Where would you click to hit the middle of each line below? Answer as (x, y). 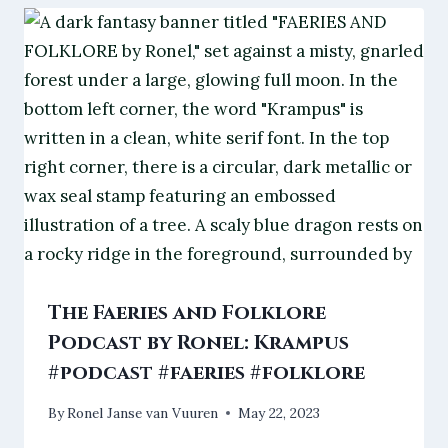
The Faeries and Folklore (187, 313)
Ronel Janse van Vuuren (143, 412)
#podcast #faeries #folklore (206, 373)
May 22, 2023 (279, 412)
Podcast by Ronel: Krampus (198, 343)
